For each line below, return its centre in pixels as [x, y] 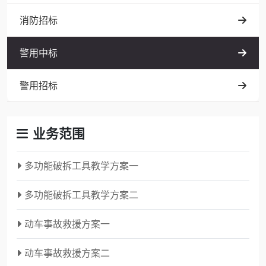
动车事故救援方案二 [67, 253]
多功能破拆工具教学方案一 [81, 166]
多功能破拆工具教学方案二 [81, 195]
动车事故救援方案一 [67, 224]
